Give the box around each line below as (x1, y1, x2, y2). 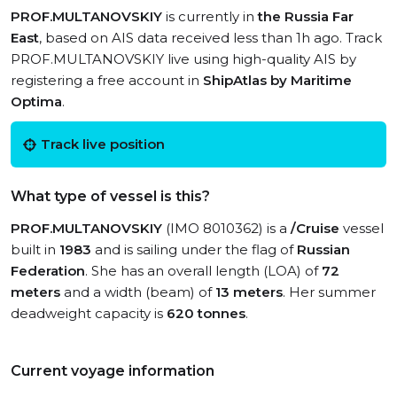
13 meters (215, 284, 283, 300)
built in (11, 241, 59, 258)
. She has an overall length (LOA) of (85, 262, 322, 279)
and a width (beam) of (60, 284, 215, 300)
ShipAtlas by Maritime (203, 72, 352, 89)
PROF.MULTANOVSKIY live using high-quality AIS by (11, 51, 356, 67)
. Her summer (283, 284, 376, 300)
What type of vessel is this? (11, 188, 210, 205)
